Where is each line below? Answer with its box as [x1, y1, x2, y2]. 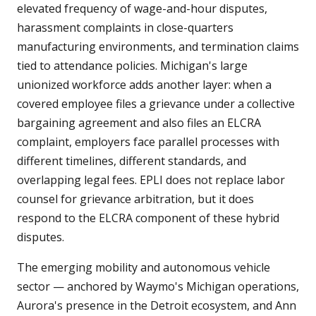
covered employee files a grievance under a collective [17, 96, 295, 112]
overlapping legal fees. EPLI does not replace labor [17, 172, 285, 188]
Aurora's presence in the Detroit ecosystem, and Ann [17, 298, 296, 314]
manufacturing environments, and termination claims [17, 39, 299, 55]
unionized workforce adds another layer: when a [17, 77, 272, 93]
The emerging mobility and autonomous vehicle [17, 260, 270, 276]
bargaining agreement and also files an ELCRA [17, 115, 261, 131]
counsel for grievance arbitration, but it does [17, 191, 254, 207]
